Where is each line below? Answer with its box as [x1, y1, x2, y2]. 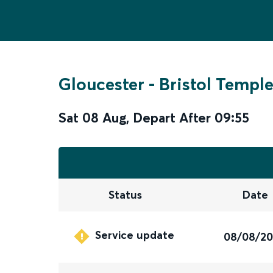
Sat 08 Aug [58, 109, 126, 126]
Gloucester [58, 74, 144, 94]
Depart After [133, 109, 211, 126]
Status [108, 188, 142, 202]
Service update [95, 228, 175, 243]
